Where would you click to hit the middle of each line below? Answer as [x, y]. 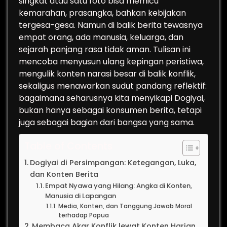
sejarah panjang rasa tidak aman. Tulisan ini [105, 49]
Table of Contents [68, 146]
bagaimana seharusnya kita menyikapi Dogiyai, [112, 98]
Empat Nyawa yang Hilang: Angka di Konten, [119, 186]
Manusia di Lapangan [81, 196]
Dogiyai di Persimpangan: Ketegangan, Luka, [113, 163]
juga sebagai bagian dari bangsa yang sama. [107, 122]
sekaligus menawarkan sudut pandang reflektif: [113, 86]
